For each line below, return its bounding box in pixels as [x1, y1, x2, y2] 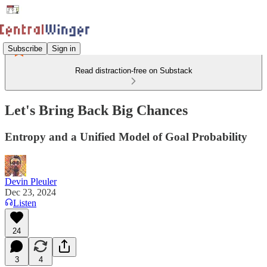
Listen [13, 197, 36, 208]
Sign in [52, 44, 76, 53]
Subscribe [8, 44, 42, 53]
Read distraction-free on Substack [74, 66, 193, 75]
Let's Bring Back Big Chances [5, 102, 188, 118]
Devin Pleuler [5, 176, 57, 187]
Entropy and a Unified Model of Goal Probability [5, 130, 247, 143]
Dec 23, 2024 [5, 187, 56, 197]
